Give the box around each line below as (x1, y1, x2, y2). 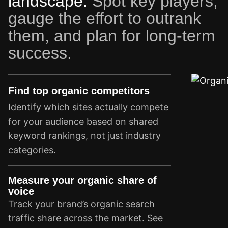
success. (8, 44, 72, 63)
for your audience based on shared (8, 116, 158, 127)
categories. (8, 145, 56, 156)
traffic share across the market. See (8, 213, 163, 224)
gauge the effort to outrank (8, 9, 201, 28)
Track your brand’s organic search (8, 198, 155, 210)
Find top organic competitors (8, 85, 150, 97)
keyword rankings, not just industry (8, 130, 161, 141)
